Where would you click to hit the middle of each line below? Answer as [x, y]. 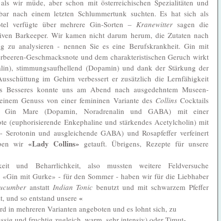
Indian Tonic [73, 187]
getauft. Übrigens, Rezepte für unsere [144, 143]
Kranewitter [155, 24]
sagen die [191, 24]
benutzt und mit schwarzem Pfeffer [151, 187]
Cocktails [193, 100]
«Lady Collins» [54, 143]
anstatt [39, 187]
